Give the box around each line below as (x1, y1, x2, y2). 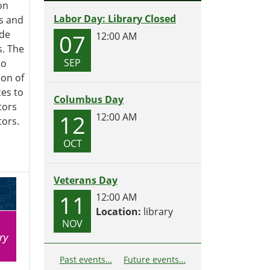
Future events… (124, 254, 186, 266)
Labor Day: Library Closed (54, 12, 176, 25)
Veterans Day (54, 173, 118, 187)
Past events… (59, 254, 112, 266)
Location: (96, 205, 141, 219)
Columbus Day (54, 92, 124, 106)
